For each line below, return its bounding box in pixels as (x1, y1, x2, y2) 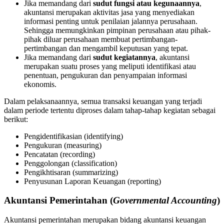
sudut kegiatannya (93, 52, 155, 61)
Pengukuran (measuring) (24, 140, 101, 149)
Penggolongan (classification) (24, 158, 117, 167)
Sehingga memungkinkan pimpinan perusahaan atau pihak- (24, 25, 210, 34)
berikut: (4, 114, 28, 123)
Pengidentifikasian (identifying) (24, 131, 123, 140)
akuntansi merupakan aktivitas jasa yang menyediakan (24, 7, 194, 16)
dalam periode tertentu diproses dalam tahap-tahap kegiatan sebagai (4, 105, 215, 114)
